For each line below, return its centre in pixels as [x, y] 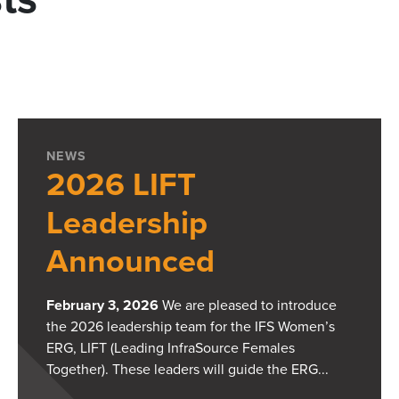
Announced [130, 262]
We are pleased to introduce [248, 306]
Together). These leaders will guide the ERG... [187, 370]
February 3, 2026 [102, 306]
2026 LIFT [121, 185]
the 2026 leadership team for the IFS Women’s [191, 327]
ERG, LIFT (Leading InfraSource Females [171, 349]
